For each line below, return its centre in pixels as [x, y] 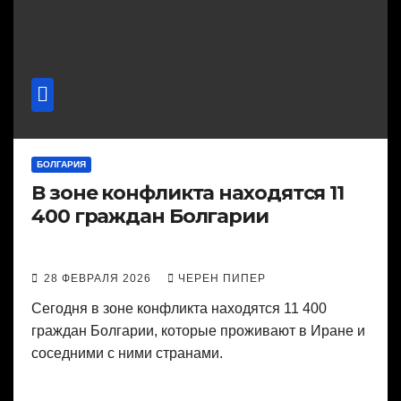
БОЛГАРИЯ [61, 165]
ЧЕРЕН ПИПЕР [222, 279]
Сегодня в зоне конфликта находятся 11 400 [179, 309]
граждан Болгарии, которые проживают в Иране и [198, 331]
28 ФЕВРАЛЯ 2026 [99, 279]
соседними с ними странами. [127, 354]
